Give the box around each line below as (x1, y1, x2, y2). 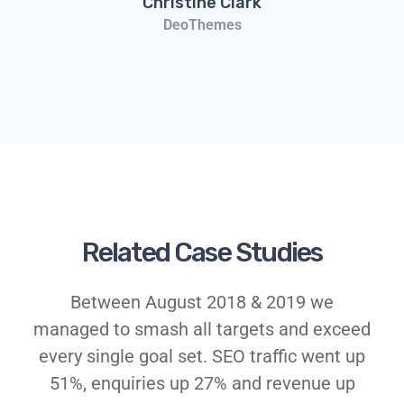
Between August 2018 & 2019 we (70, 290, 334, 313)
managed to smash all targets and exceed (33, 317, 371, 340)
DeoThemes (162, 15, 242, 33)
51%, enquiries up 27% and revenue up (49, 372, 355, 394)
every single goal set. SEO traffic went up (39, 344, 365, 367)
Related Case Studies (81, 235, 323, 269)
